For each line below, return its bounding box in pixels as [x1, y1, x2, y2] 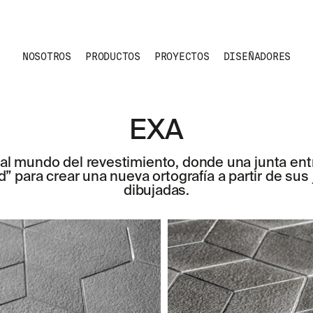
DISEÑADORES [223, 50, 291, 63]
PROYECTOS [154, 50, 210, 63]
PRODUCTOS [85, 50, 140, 63]
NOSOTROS [22, 50, 72, 63]
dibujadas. [123, 184, 190, 198]
